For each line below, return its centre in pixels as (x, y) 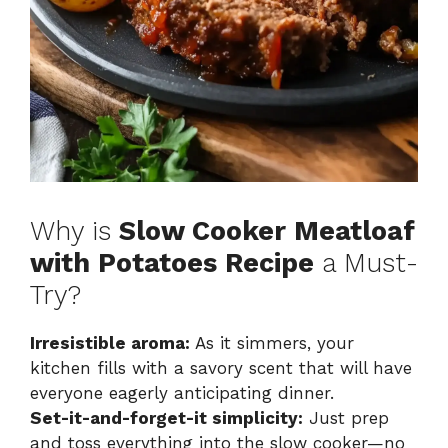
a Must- (366, 262)
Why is (74, 230)
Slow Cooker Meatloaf (267, 230)
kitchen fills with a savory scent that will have (221, 367)
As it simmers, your (272, 342)
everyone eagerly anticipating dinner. (182, 392)
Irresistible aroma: (110, 342)
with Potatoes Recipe (172, 262)
